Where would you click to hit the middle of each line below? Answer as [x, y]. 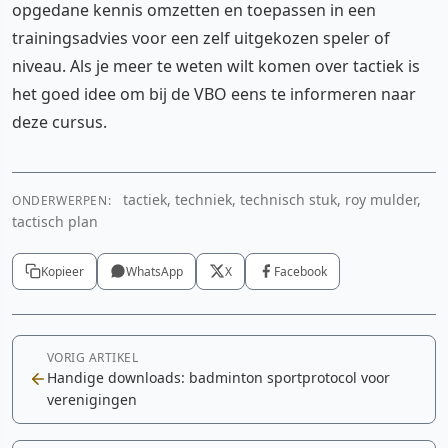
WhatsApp [154, 271]
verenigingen [92, 399]
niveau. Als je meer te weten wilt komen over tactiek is [216, 65]
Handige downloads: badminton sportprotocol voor [218, 377]
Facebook [300, 271]
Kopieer [62, 271]
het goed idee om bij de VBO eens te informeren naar [214, 93]
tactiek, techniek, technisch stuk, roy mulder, [270, 199]
